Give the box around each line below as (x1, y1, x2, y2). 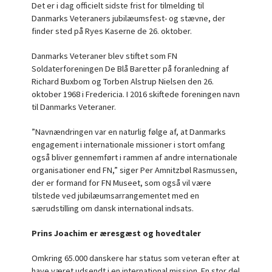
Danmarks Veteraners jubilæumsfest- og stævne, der (31, 13, 225, 24)
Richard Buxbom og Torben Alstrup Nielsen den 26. (31, 76, 214, 87)
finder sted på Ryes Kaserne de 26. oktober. (31, 25, 192, 36)
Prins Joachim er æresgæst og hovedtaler (31, 228, 201, 239)
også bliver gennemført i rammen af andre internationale (31, 152, 237, 163)
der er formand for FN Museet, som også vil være (31, 177, 211, 188)
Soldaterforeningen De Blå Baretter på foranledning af (31, 63, 229, 74)
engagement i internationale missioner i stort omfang (31, 139, 225, 150)
